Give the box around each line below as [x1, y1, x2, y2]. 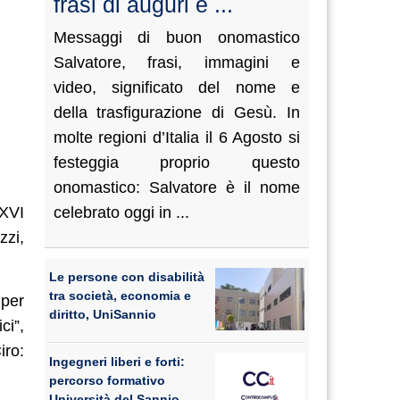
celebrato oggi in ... [53, 204, 189, 221]
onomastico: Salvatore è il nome [53, 179, 300, 196]
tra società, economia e [48, 288, 191, 303]
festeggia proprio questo [53, 154, 300, 171]
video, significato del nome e [53, 79, 300, 96]
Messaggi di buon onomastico [53, 29, 300, 46]
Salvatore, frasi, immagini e [53, 54, 300, 71]
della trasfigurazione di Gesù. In [53, 104, 300, 121]
